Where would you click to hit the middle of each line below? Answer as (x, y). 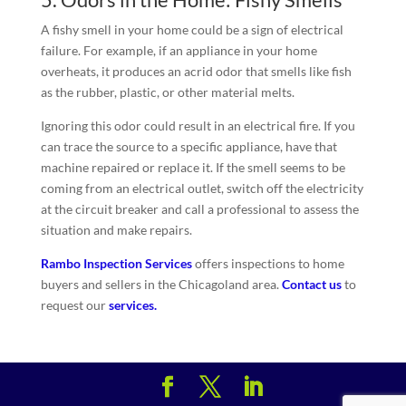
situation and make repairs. (116, 229)
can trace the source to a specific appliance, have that (188, 146)
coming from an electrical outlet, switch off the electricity (202, 188)
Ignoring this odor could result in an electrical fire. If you (198, 125)
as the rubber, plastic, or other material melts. (167, 92)
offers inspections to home (268, 263)
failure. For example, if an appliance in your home (179, 50)
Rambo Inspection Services (116, 263)
